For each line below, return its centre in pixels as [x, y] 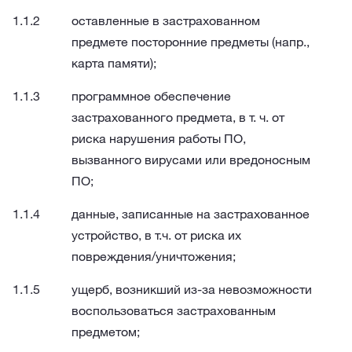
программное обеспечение [151, 96]
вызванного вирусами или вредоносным [191, 159]
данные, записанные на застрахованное [191, 214]
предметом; [106, 332]
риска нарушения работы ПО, [159, 138]
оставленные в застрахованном [166, 20]
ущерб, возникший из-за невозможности [192, 289]
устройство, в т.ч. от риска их [156, 235]
